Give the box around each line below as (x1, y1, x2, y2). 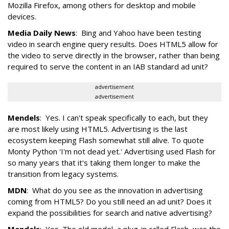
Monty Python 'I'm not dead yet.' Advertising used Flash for (8, 146, 216, 157)
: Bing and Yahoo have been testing (76, 28, 201, 38)
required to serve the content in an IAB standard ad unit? (8, 61, 208, 72)
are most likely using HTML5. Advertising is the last (8, 124, 188, 134)
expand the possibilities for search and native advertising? (8, 208, 212, 218)
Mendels (8, 112, 40, 123)
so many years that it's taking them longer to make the (8, 157, 200, 168)
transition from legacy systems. (8, 169, 119, 179)
